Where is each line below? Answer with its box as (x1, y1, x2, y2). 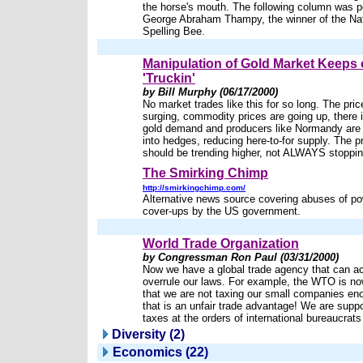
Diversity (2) (112, 327, 185, 341)
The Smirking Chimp (143, 166, 268, 180)
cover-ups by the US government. (143, 205, 301, 217)
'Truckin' (143, 71, 195, 85)
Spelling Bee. (143, 25, 205, 37)
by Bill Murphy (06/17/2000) (143, 86, 278, 98)
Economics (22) (113, 345, 208, 359)
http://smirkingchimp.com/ (143, 183, 246, 192)
